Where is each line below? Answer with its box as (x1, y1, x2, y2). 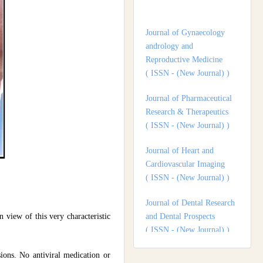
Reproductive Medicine (146, 15, 222, 25)
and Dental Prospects (146, 172, 215, 181)
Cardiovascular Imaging (146, 120, 225, 129)
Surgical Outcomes (146, 224, 208, 234)
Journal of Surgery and (146, 211, 222, 220)
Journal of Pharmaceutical (146, 54, 232, 63)
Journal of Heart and (146, 106, 214, 116)
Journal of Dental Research (146, 159, 235, 168)
